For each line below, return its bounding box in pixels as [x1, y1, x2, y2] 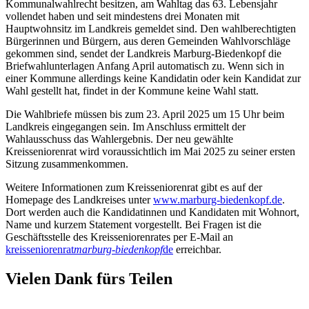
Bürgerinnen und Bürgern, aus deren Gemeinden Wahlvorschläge [6, 35, 290, 48]
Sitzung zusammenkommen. [6, 158, 131, 170]
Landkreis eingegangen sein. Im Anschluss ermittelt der [6, 121, 246, 133]
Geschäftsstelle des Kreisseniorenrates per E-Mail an [6, 231, 233, 243]
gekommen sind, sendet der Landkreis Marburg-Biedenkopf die [6, 48, 281, 60]
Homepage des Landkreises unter [6, 194, 153, 206]
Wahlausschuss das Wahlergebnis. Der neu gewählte [6, 133, 233, 146]
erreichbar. [173, 243, 221, 256]
